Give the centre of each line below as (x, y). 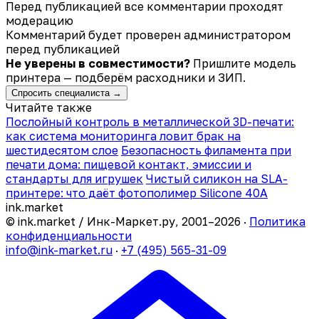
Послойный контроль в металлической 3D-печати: (150, 121)
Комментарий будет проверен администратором (148, 35)
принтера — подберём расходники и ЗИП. (126, 77)
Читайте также (49, 107)
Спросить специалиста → (67, 93)
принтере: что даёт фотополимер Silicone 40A (137, 193)
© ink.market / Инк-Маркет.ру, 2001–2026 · (127, 221)
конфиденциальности (69, 235)
